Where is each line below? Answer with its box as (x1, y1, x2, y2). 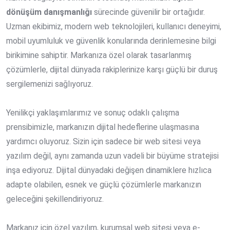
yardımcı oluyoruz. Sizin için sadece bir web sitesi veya (6, 137, 201, 147)
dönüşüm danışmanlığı (6, 7, 92, 17)
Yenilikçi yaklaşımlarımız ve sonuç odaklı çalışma (6, 108, 179, 118)
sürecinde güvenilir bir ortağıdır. (92, 7, 205, 17)
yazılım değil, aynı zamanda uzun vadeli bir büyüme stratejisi (6, 151, 219, 161)
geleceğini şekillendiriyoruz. (6, 194, 104, 204)
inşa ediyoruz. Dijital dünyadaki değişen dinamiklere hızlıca (6, 165, 212, 176)
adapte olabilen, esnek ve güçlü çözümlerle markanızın (6, 180, 201, 190)
